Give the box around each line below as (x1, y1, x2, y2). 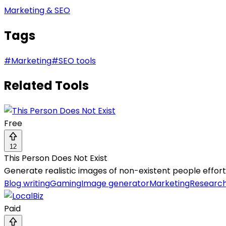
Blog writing (4, 178, 50, 190)
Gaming (50, 178, 81, 190)
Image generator (81, 178, 149, 190)
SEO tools (59, 54, 96, 67)
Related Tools (4, 77, 89, 94)
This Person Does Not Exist (4, 152, 107, 164)
